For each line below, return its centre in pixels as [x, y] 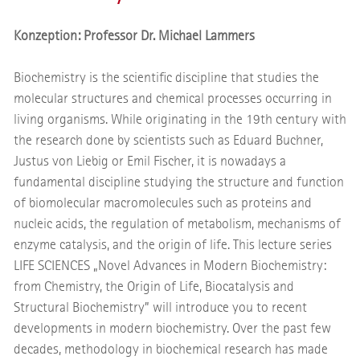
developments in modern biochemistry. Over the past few [172, 329]
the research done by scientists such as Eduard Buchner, [168, 141]
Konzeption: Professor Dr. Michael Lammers [134, 36]
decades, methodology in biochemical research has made [170, 350]
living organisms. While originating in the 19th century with [180, 120]
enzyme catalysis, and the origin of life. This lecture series [172, 245]
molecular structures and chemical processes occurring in [172, 99]
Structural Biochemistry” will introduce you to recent [160, 308]
